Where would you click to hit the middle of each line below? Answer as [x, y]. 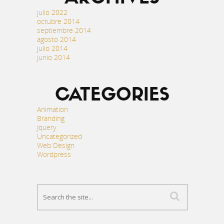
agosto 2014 [56, 39]
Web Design [56, 145]
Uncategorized [59, 136]
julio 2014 [52, 48]
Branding [51, 118]
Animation [52, 109]
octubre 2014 [58, 21]
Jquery [46, 127]
